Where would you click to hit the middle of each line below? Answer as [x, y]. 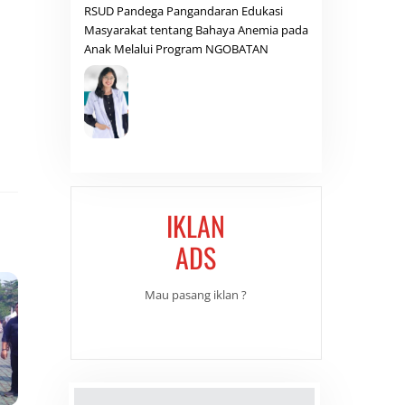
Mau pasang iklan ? [196, 295]
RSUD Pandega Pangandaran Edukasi [183, 11]
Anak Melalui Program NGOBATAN [176, 49]
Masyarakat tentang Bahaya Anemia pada [196, 30]
